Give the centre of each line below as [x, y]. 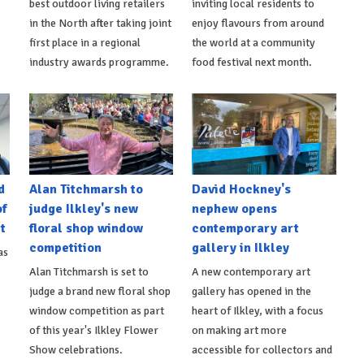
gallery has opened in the [252, 291]
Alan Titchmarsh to [86, 189]
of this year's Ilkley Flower [93, 330]
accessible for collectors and [262, 349]
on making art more [240, 330]
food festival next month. [252, 63]
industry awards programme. [99, 63]
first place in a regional [84, 43]
